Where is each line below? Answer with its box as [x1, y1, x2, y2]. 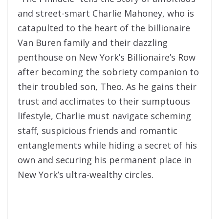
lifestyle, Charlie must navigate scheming [18, 109, 191, 122]
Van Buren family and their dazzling [18, 36, 168, 48]
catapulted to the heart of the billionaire [18, 22, 190, 34]
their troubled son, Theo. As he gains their [18, 80, 197, 92]
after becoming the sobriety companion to [18, 66, 199, 78]
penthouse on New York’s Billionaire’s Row [18, 51, 196, 63]
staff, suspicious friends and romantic [18, 124, 177, 136]
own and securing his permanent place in [18, 153, 192, 166]
